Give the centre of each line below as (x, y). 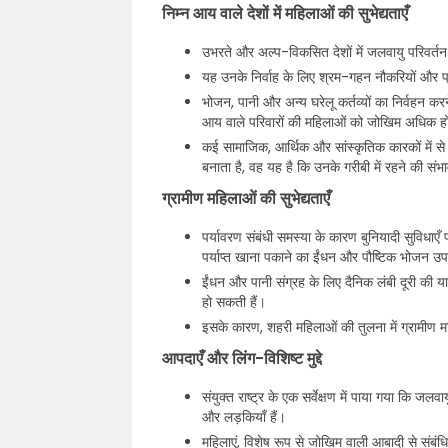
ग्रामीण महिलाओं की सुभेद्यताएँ (246, 198)
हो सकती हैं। (234, 302)
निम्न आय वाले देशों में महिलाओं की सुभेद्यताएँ (285, 13)
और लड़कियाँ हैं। (244, 417)
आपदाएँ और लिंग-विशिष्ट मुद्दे (242, 358)
